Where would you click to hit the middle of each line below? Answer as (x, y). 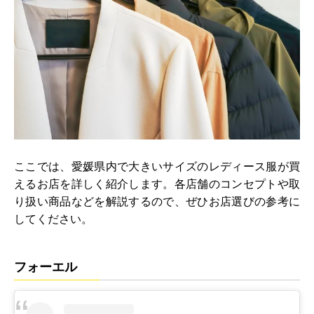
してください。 (53, 219)
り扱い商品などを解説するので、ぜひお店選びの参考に (157, 202)
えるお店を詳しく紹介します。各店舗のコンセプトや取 (157, 184)
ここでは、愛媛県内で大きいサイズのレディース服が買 (157, 167)
